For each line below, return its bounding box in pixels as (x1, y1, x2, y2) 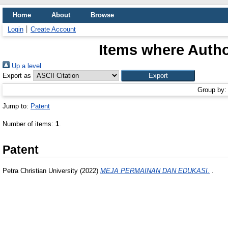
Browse (91, 11, 114, 19)
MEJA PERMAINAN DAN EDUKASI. (100, 167, 210, 175)
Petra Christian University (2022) (3, 167, 100, 175)
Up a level (10, 62, 41, 70)
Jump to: (3, 102, 31, 110)
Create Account (31, 25, 76, 33)
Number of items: (3, 120, 55, 128)
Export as (3, 72, 31, 79)
